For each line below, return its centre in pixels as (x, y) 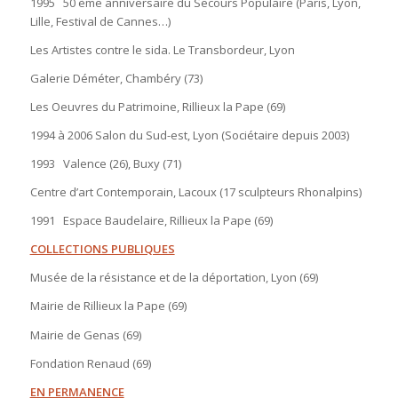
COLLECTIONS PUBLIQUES (102, 249)
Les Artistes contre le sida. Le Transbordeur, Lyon (162, 50)
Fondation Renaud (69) (90, 363)
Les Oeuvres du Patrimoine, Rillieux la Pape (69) (157, 107)
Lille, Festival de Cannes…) (100, 21)
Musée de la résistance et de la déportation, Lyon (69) (174, 278)
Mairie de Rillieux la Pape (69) (108, 306)
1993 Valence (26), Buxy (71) (105, 164)
